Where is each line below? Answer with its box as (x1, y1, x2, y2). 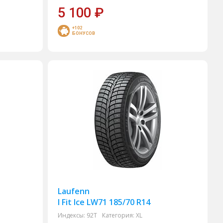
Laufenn (58, 186, 90, 197)
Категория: (102, 211, 135, 220)
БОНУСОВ (72, 31, 96, 36)
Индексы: (58, 211, 86, 220)
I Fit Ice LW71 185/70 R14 (58, 197, 151, 208)
